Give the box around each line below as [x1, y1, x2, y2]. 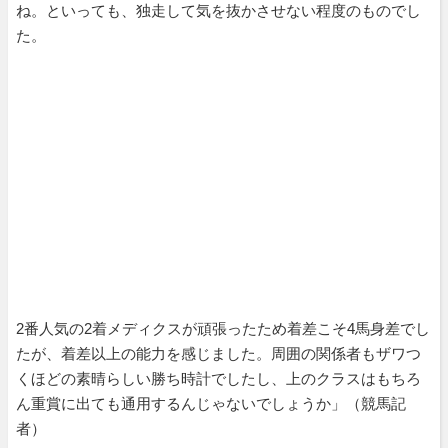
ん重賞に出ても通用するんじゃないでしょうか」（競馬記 [16, 394, 406, 412]
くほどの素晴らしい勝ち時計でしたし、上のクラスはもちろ [16, 369, 421, 387]
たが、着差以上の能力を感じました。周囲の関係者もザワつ [16, 344, 421, 362]
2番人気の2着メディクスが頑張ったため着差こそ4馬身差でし [16, 319, 430, 337]
